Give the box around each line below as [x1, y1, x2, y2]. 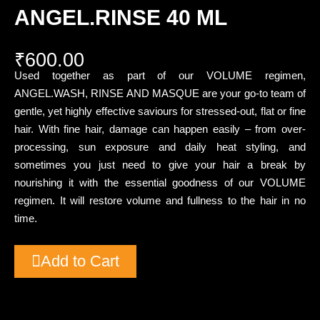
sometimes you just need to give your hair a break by [14, 159, 306, 171]
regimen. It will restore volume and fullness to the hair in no [14, 194, 306, 207]
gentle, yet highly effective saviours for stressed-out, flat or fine [14, 105, 306, 118]
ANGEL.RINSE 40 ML [14, 6, 227, 30]
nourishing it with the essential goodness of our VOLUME [14, 176, 306, 189]
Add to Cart [41, 252, 119, 271]
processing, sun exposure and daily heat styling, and [14, 141, 306, 154]
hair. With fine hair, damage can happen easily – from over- [14, 123, 306, 136]
